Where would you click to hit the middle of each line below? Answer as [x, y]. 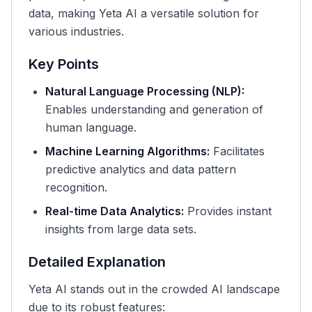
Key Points [64, 64]
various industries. [76, 31]
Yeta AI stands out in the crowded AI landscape [154, 289]
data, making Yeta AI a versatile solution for [144, 13]
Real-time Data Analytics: [115, 211]
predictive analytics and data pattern [141, 169]
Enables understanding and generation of [154, 109]
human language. [91, 127]
